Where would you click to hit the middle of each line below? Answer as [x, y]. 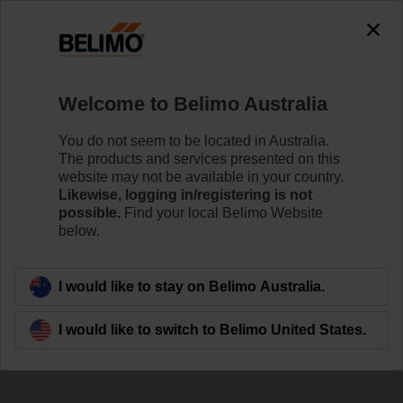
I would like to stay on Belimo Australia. [192, 286]
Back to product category [119, 278]
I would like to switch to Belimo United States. [212, 329]
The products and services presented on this [199, 158]
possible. [90, 212]
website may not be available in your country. [201, 176]
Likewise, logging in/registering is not [185, 194]
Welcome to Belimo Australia [193, 103]
